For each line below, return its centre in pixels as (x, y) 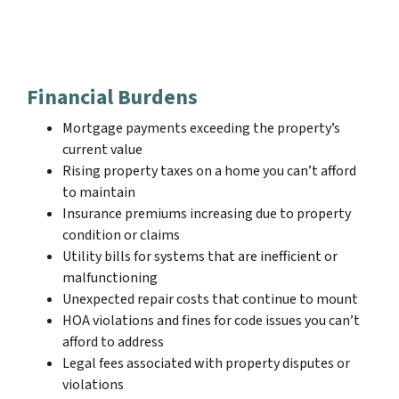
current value (102, 149)
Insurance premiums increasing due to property (207, 213)
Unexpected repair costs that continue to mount (210, 299)
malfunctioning (110, 277)
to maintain (99, 192)
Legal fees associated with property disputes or (206, 363)
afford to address (113, 342)
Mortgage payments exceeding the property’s (201, 128)
